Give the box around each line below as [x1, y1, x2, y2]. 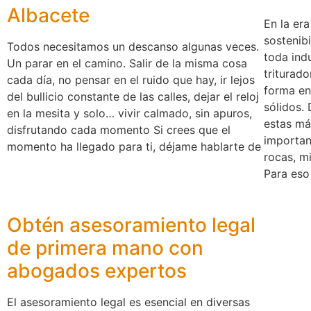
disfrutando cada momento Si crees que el [7, 123, 230, 137]
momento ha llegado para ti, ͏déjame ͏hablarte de [7, 140, 261, 153]
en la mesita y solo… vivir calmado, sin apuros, [7, 106, 252, 120]
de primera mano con [7, 236, 203, 260]
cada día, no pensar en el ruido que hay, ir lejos [7, 73, 255, 87]
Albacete [7, 3, 90, 27]
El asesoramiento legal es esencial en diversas [7, 295, 250, 310]
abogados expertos [7, 259, 187, 283]
